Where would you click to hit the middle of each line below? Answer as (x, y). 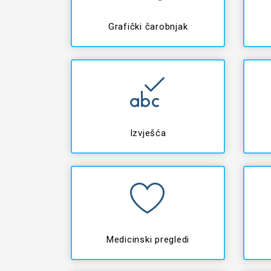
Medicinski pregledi (148, 240)
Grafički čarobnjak (148, 27)
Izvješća (148, 133)
